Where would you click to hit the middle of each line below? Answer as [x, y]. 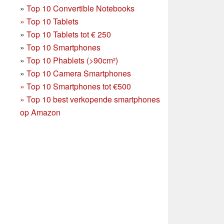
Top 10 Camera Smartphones [79, 73]
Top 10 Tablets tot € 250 [69, 34]
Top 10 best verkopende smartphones [93, 99]
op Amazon [40, 112]
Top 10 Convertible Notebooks [80, 8]
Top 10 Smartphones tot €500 [79, 86]
